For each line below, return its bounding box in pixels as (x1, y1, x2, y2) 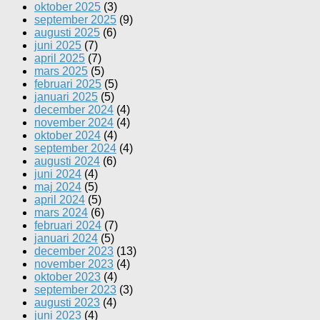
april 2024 (34, 193, 85, 206)
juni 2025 (34, 39, 81, 51)
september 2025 (34, 13, 116, 26)
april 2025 (34, 51, 85, 64)
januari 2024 (34, 231, 98, 244)
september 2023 (34, 283, 116, 296)
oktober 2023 (34, 270, 101, 283)
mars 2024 (34, 206, 88, 219)
